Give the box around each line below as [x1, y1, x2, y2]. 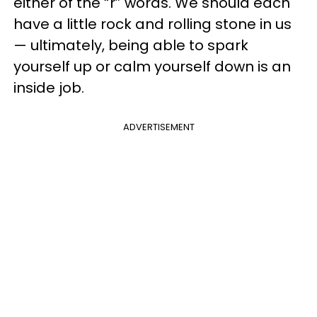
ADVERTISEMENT [122, 120, 195, 134]
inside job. [13, 77, 84, 98]
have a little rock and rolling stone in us [13, 13, 292, 34]
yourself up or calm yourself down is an [13, 56, 291, 76]
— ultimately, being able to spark [13, 35, 248, 55]
